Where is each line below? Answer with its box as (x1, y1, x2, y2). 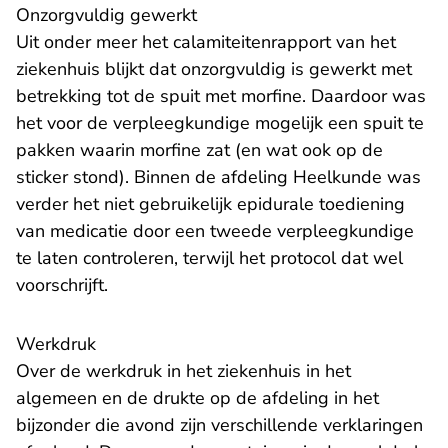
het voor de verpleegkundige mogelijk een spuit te (16, 111, 424, 136)
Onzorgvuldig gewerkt (16, 3, 197, 28)
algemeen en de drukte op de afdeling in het (16, 386, 379, 411)
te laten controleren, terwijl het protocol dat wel (16, 246, 403, 271)
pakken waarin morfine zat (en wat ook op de (16, 138, 383, 163)
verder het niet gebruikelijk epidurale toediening (16, 192, 405, 217)
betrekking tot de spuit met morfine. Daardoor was (16, 84, 426, 109)
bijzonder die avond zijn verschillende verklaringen (16, 413, 423, 438)
